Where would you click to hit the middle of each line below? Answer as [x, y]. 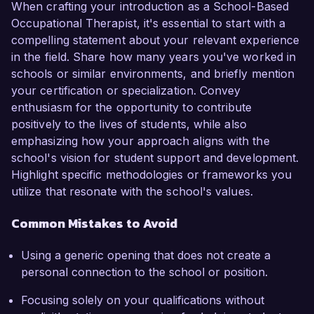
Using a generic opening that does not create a [146, 255]
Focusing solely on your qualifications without [143, 300]
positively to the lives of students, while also [129, 124]
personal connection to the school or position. [144, 272]
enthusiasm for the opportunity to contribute [132, 108]
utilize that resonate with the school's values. [132, 192]
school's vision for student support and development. [155, 158]
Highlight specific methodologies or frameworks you [151, 175]
